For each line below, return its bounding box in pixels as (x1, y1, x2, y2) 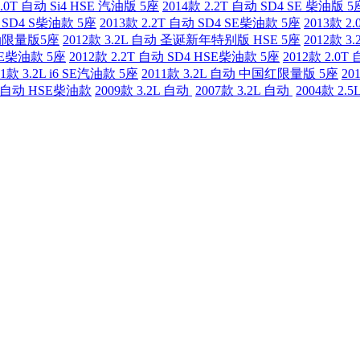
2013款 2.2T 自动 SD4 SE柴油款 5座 (100, 16, 301, 31)
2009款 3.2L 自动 (95, 84, 192, 98)
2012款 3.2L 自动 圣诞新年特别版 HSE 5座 (63, 33, 301, 47)
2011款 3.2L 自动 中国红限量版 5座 (141, 67, 338, 81)
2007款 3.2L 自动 (195, 84, 292, 98)
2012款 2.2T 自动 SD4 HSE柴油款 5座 (69, 50, 280, 64)
